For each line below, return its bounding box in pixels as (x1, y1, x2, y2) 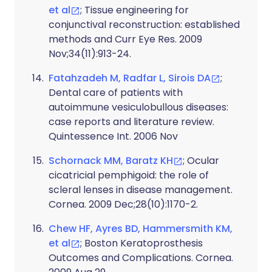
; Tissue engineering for (80, 3, 189, 17)
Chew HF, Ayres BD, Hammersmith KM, (49, 222, 233, 236)
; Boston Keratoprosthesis (80, 236, 203, 250)
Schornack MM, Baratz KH (49, 154, 173, 168)
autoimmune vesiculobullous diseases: (49, 100, 228, 114)
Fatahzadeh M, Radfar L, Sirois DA (49, 71, 211, 85)
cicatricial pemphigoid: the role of (49, 168, 209, 182)
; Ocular (183, 154, 219, 168)
